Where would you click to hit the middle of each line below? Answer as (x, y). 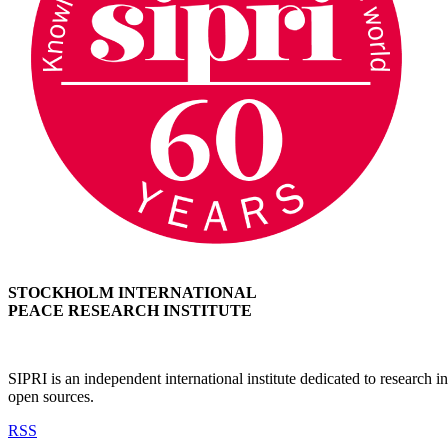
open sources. (51, 397)
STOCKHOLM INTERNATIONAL (132, 293)
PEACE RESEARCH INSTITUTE (130, 311)
